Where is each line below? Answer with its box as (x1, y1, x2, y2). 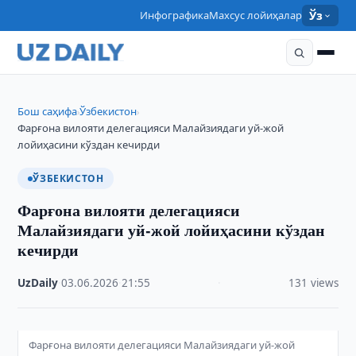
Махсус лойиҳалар (209, 8, 303, 22)
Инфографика (140, 8, 210, 22)
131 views (288, 276, 339, 290)
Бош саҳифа (17, 104, 78, 118)
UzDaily (17, 276, 59, 290)
